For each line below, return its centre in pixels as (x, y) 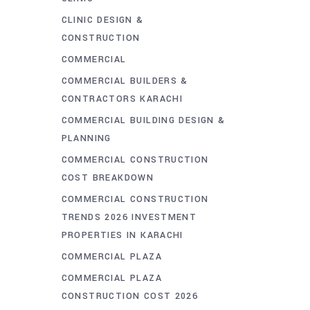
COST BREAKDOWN (108, 177)
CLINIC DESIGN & (102, 20)
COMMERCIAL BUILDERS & (125, 81)
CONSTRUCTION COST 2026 (130, 296)
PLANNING (86, 138)
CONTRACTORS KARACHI (122, 99)
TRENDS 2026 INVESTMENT (129, 217)
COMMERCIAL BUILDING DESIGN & (143, 120)
